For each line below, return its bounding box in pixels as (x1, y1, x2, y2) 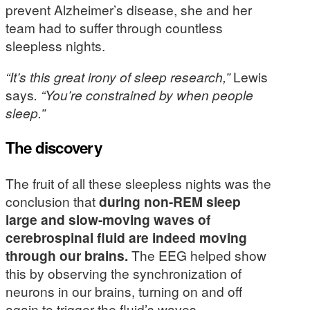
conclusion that (6, 191, 99, 210)
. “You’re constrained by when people (34, 84, 253, 104)
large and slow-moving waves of (6, 209, 210, 229)
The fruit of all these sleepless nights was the (6, 173, 271, 192)
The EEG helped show (128, 245, 266, 264)
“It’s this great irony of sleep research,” (6, 66, 233, 86)
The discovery (6, 136, 102, 159)
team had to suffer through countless (6, 17, 223, 37)
